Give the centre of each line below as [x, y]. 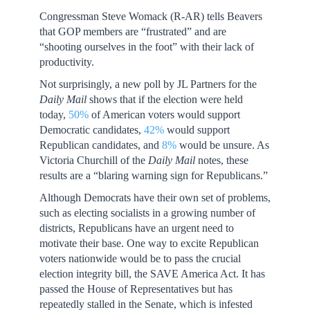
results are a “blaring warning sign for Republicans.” [153, 175]
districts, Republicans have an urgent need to [136, 228]
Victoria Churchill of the [93, 160]
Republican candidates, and [100, 145]
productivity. [66, 62]
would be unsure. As [222, 145]
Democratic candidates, [91, 130]
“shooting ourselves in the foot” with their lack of [146, 47]
